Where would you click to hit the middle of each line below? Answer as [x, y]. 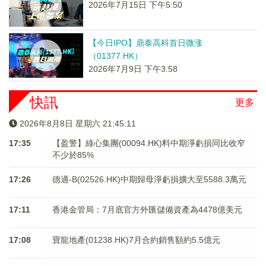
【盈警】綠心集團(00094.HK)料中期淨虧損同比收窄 [148, 143]
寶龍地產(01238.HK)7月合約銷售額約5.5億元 [136, 240]
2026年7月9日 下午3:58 [133, 69]
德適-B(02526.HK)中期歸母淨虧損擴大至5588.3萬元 [149, 179]
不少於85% [73, 155]
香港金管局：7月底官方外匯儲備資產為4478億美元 [147, 210]
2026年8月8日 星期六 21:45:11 [78, 123]
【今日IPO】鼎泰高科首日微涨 [145, 43]
